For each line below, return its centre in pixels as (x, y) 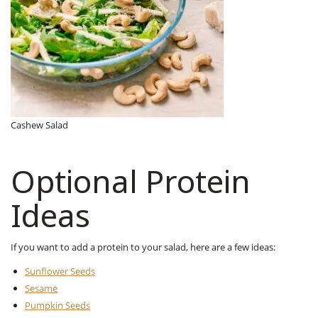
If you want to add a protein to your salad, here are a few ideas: (143, 247)
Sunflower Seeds (60, 271)
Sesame (41, 288)
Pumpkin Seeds (57, 305)
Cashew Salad (39, 125)
